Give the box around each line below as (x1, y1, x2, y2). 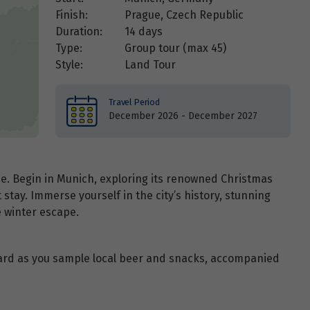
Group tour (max (125, 41, 212, 55)
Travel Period (108, 96, 160, 107)
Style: (55, 57, 84, 71)
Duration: (55, 24, 103, 38)
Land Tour (125, 57, 176, 71)
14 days (125, 24, 163, 38)
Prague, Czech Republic (125, 8, 244, 21)
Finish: (55, 8, 89, 21)
